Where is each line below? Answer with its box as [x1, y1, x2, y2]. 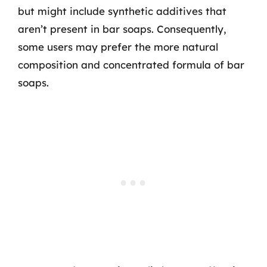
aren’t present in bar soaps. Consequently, [18, 22, 226, 35]
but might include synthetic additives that [18, 4, 226, 17]
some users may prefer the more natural [18, 40, 218, 53]
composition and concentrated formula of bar [18, 58, 244, 71]
